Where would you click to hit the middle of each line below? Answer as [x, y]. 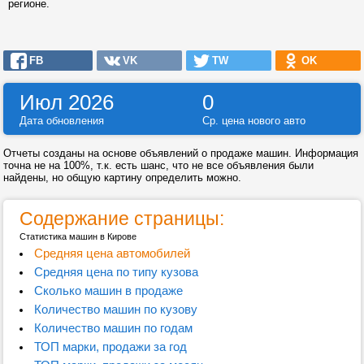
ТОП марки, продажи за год [110, 347]
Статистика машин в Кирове [78, 236]
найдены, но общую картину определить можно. [122, 178]
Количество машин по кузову [115, 309]
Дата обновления [62, 121]
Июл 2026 [67, 102]
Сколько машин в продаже [108, 290]
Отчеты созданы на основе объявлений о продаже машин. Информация [181, 153]
